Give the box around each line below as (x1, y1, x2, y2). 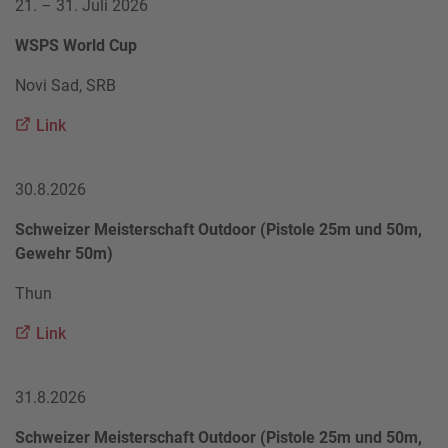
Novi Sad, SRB (15, 75, 116, 95)
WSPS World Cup (15, 35, 137, 55)
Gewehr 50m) (15, 243, 113, 263)
